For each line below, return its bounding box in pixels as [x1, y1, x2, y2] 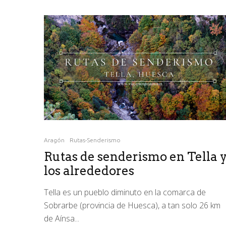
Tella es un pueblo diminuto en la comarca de [44, 187, 206, 198]
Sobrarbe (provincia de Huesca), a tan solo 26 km [44, 200, 220, 211]
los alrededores [44, 163, 134, 179]
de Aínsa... [44, 213, 79, 224]
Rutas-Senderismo [70, 137, 121, 144]
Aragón [44, 137, 65, 144]
